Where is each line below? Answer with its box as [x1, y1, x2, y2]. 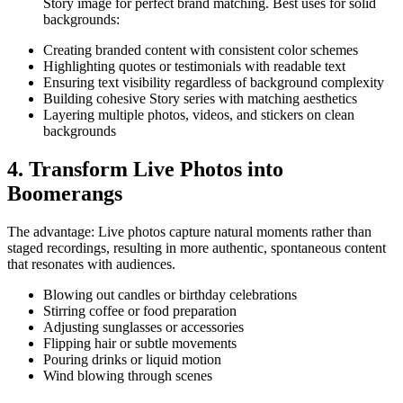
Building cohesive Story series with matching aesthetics [43, 91, 357, 107]
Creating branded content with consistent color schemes [43, 42, 358, 58]
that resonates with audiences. [7, 255, 175, 272]
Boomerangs [7, 182, 122, 206]
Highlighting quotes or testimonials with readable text [43, 58, 345, 75]
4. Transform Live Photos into [7, 157, 283, 182]
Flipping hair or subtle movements [43, 335, 237, 351]
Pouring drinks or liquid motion [43, 351, 221, 367]
